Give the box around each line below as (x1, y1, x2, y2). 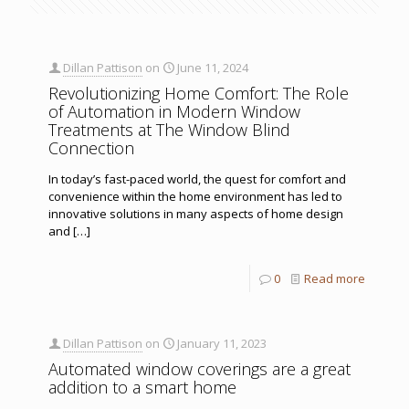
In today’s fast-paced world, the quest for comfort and (48, 170, 346, 187)
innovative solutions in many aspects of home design (48, 204, 343, 222)
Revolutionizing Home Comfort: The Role (48, 81, 349, 104)
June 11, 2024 (177, 58, 248, 76)
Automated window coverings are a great (48, 357, 351, 380)
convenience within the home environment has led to (48, 187, 342, 204)
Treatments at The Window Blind (48, 118, 290, 141)
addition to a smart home (48, 375, 236, 398)
